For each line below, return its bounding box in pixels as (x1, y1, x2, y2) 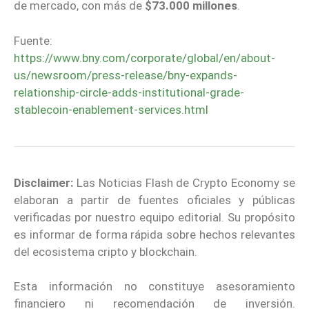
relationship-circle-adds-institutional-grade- (14, 85, 244, 99)
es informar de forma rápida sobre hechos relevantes (14, 227, 295, 241)
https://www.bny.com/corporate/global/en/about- (14, 50, 275, 65)
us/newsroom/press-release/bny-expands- (14, 68, 237, 82)
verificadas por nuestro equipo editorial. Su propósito (14, 210, 295, 224)
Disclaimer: (14, 175, 77, 190)
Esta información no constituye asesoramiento (14, 279, 295, 294)
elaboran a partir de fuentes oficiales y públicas (14, 192, 295, 207)
